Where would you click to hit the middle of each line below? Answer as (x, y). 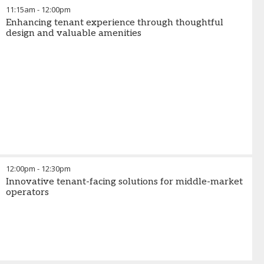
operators (27, 192)
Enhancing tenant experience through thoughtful (115, 23)
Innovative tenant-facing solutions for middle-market (124, 182)
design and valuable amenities (74, 33)
